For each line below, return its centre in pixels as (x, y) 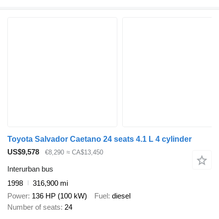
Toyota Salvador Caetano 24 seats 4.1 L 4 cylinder (99, 139)
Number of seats (34, 207)
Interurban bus (30, 169)
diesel (121, 196)
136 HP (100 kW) (59, 196)
